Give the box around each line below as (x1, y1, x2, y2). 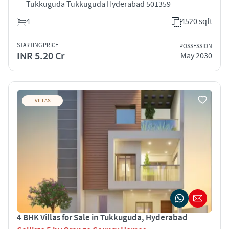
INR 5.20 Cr (17, 49, 64, 63)
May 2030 (180, 51, 212, 61)
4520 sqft (181, 16, 212, 27)
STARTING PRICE (17, 41, 58, 49)
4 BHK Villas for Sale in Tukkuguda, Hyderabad (17, 212, 188, 223)
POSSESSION (179, 42, 212, 51)
